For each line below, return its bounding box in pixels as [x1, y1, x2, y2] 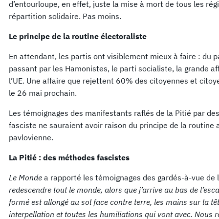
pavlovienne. [9, 132, 53, 142]
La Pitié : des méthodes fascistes [9, 152, 130, 162]
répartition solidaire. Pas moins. [9, 11, 121, 21]
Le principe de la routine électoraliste [9, 31, 147, 41]
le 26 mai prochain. [9, 88, 77, 98]
